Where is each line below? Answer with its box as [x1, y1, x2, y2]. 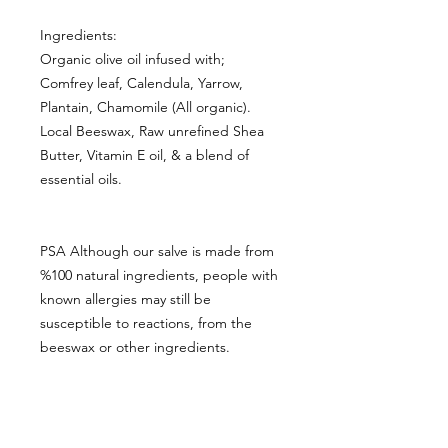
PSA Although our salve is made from [40, 241, 274, 260]
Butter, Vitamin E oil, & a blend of [40, 145, 249, 164]
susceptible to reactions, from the [40, 313, 252, 332]
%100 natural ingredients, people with [40, 265, 278, 284]
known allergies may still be [40, 289, 211, 308]
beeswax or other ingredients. [40, 337, 234, 356]
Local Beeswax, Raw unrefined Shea [40, 121, 264, 140]
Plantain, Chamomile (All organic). [40, 97, 251, 116]
